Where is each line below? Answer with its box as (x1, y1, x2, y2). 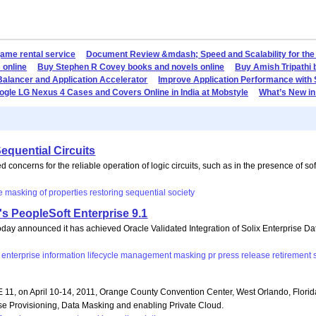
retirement (272, 250, 312, 261)
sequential (126, 187, 166, 197)
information (42, 250, 86, 261)
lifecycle (87, 250, 119, 261)
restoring (90, 187, 124, 197)
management (121, 250, 172, 261)
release (241, 250, 271, 261)
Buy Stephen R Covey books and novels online (37, 62, 224, 72)
